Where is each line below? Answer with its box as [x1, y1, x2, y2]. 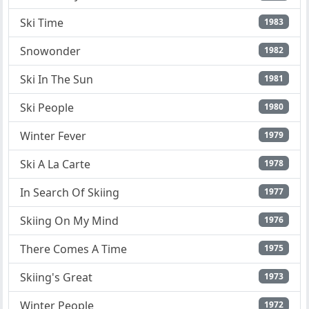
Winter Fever [20, 128, 86, 144]
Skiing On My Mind [20, 213, 119, 229]
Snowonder [20, 43, 81, 59]
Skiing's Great [20, 270, 92, 286]
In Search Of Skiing [20, 185, 119, 201]
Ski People [20, 100, 74, 116]
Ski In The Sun [20, 72, 93, 88]
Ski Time [20, 15, 63, 31]
